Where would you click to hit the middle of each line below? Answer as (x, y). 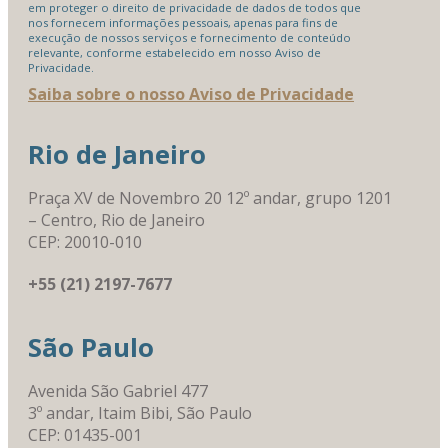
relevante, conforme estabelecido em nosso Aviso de (174, 52)
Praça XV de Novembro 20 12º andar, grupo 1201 (210, 198)
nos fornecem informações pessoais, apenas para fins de (183, 22)
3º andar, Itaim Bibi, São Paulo (140, 413)
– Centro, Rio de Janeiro (116, 220)
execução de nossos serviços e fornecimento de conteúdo (189, 37)
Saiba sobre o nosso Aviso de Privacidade (191, 94)
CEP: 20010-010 (85, 242)
